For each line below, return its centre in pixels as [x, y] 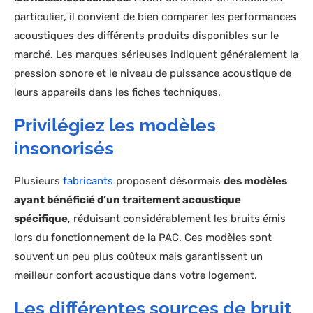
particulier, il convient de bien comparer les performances [155, 17]
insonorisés [64, 148]
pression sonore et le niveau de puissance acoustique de [153, 74]
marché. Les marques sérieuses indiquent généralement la [156, 55]
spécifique [41, 219]
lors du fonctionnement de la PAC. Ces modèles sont [143, 238]
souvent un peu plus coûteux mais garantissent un [138, 257]
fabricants [88, 181]
